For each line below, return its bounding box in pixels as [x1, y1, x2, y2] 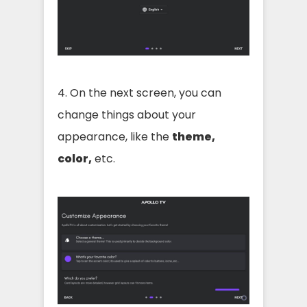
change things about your [58, 106, 196, 123]
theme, [172, 128, 215, 145]
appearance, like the [58, 128, 172, 145]
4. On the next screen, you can [58, 84, 221, 101]
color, [58, 150, 92, 167]
